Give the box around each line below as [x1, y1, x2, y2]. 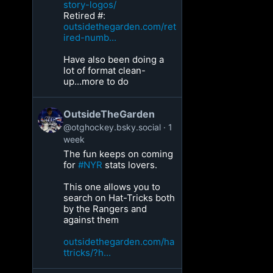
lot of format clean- [63, 65, 146, 76]
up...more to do [63, 76, 129, 87]
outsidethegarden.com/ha [63, 236, 175, 247]
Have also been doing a [63, 54, 165, 65]
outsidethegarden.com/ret [63, 21, 177, 32]
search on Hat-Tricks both [63, 192, 175, 204]
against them [63, 214, 119, 225]
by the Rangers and [63, 203, 147, 214]
